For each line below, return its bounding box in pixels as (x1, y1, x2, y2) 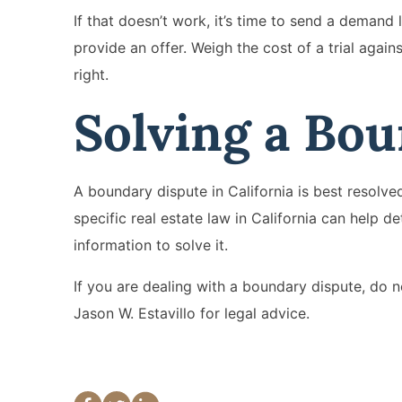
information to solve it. (74, 235, 228, 254)
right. (74, 65, 109, 83)
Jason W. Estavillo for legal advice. (74, 303, 310, 322)
